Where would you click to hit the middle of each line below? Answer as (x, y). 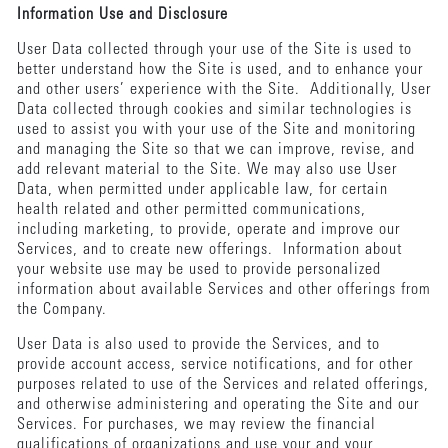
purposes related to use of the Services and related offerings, (222, 384)
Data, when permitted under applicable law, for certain (202, 189)
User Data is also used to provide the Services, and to (198, 344)
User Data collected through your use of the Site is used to (214, 49)
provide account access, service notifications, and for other (214, 364)
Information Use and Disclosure (124, 14)
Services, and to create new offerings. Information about (209, 249)
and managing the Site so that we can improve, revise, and (215, 149)
